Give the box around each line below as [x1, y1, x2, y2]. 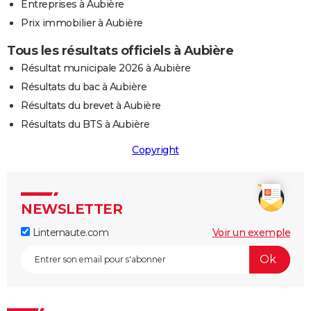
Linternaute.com [30, 226, 108, 239]
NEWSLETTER [21, 200, 122, 217]
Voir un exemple [212, 226, 290, 239]
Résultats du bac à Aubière [21, 80, 146, 93]
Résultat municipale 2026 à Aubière [21, 61, 190, 74]
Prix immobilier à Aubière [21, 16, 143, 29]
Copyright [132, 143, 179, 156]
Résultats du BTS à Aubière [21, 117, 149, 131]
